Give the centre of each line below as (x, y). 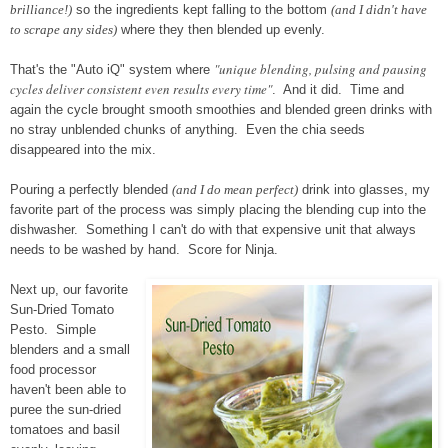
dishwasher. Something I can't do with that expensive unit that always (213, 229)
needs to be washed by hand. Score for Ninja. (144, 249)
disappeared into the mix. (83, 149)
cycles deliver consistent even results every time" (141, 88)
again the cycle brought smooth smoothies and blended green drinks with (221, 109)
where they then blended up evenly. (221, 29)
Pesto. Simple (53, 329)
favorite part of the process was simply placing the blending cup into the (218, 209)
